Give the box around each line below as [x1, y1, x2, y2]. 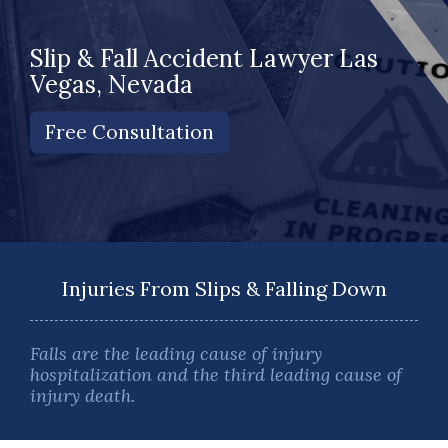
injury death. [30, 384, 135, 408]
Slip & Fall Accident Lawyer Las [30, 42, 378, 74]
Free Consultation [45, 119, 215, 144]
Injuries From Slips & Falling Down [61, 276, 387, 302]
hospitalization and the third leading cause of [30, 363, 402, 387]
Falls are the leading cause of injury [30, 342, 322, 366]
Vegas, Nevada [30, 68, 193, 100]
